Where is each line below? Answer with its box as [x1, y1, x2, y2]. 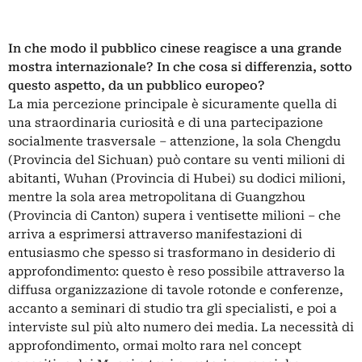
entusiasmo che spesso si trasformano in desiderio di [8, 245, 335, 260]
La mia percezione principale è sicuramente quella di [8, 96, 337, 112]
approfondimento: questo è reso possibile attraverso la [8, 263, 345, 279]
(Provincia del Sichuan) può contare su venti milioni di [8, 152, 345, 167]
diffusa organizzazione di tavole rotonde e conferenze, [8, 282, 343, 297]
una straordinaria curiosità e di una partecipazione [8, 115, 323, 130]
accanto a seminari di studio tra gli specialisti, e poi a [8, 301, 337, 316]
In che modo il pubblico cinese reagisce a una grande [8, 40, 342, 56]
